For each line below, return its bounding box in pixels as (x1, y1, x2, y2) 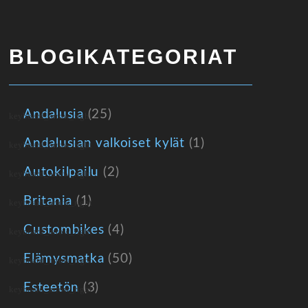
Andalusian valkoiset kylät (23, 137, 185, 150)
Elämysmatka (23, 252, 104, 265)
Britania (23, 195, 73, 208)
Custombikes (23, 223, 104, 236)
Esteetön (23, 281, 80, 294)
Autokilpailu (23, 166, 100, 179)
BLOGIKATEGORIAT (9, 45, 239, 68)
